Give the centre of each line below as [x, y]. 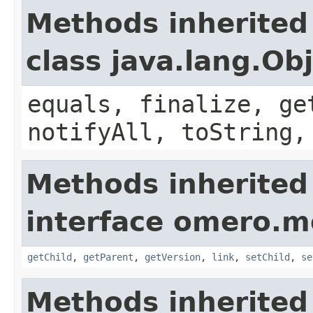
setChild [268, 257]
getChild [50, 257]
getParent [108, 257]
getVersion [173, 257]
